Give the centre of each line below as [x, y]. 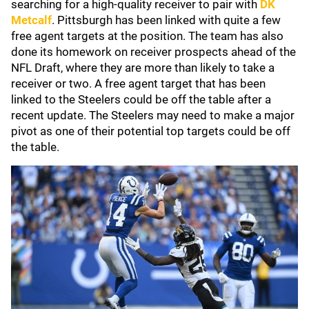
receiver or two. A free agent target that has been [138, 83]
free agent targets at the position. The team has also [147, 36]
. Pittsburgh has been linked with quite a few [166, 20]
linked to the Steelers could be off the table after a [141, 99]
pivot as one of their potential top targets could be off [151, 131]
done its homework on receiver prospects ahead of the [153, 52]
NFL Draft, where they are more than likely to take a [143, 68]
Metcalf [31, 20]
